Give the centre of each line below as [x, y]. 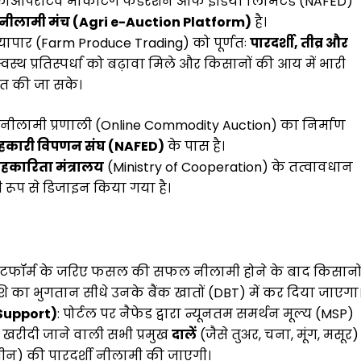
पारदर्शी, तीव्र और [299, 43]
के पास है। [196, 146]
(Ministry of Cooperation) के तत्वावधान [228, 167]
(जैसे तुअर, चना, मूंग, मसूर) [278, 334]
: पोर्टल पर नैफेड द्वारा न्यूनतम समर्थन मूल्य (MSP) [205, 313]
